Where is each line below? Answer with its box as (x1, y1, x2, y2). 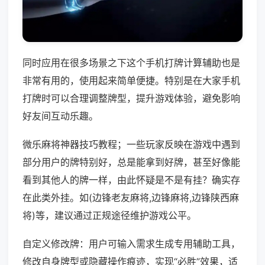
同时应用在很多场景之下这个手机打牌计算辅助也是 (22, 57, 240, 69)
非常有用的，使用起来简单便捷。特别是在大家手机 (22, 75, 240, 87)
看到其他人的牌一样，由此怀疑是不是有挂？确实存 (22, 174, 240, 186)
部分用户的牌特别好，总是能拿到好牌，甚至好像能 (22, 156, 240, 169)
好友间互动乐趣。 (22, 110, 98, 122)
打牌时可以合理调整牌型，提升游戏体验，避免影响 (22, 92, 240, 105)
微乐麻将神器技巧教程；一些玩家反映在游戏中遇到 (22, 138, 240, 151)
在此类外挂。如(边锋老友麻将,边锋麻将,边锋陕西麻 (22, 192, 239, 204)
